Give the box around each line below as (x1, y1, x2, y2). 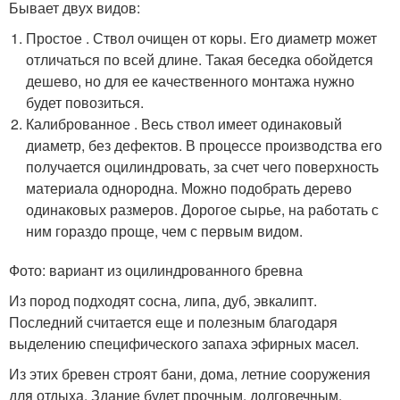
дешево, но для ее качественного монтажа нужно (26, 71, 355, 91)
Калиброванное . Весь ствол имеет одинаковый (26, 113, 343, 134)
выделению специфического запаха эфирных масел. (9, 333, 359, 354)
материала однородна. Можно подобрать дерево (26, 178, 353, 198)
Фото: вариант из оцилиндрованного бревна (9, 260, 303, 280)
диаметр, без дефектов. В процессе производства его (26, 135, 383, 155)
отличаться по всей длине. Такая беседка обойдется (26, 49, 374, 70)
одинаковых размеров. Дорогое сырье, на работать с (26, 199, 379, 220)
